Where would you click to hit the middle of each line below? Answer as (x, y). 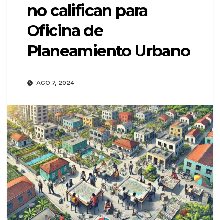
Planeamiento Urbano (109, 51)
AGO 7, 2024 (55, 82)
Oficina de (65, 30)
